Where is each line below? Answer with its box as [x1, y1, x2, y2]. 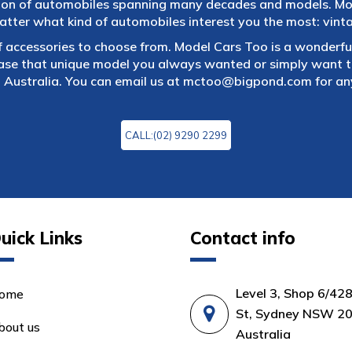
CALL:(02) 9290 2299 [125, 128, 227, 141]
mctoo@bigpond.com [183, 73, 312, 89]
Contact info [189, 226, 295, 249]
